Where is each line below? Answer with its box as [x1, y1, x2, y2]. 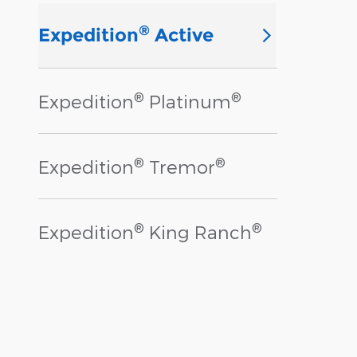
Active [150, 24, 214, 47]
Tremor [144, 155, 215, 178]
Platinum [144, 90, 231, 112]
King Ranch [144, 221, 252, 243]
